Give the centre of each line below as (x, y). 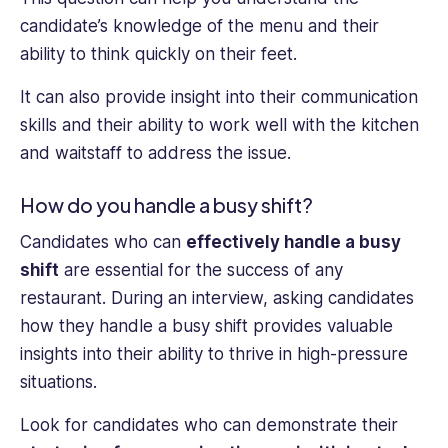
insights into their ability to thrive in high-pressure (214, 354)
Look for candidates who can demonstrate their (209, 424)
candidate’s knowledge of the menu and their (199, 26)
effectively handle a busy (293, 242)
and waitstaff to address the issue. (155, 152)
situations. (58, 382)
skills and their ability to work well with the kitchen (219, 124)
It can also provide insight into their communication (219, 96)
